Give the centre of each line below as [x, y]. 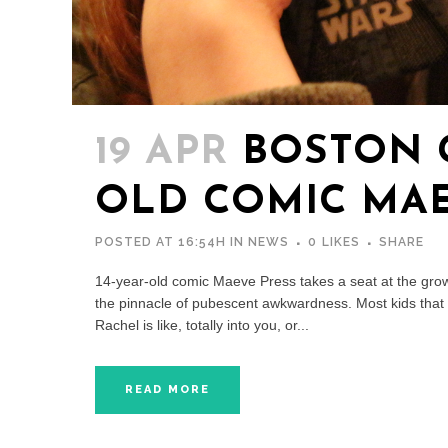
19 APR [161, 153]
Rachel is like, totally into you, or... [202, 325]
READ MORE [167, 390]
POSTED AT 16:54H [160, 242]
